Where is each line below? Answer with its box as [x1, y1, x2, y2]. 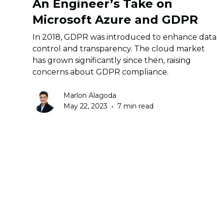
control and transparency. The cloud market [32, 44, 205, 54]
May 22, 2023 [63, 102, 108, 111]
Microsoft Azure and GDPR [32, 13, 199, 27]
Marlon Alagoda [63, 91, 117, 100]
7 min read [117, 102, 154, 111]
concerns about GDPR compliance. [32, 67, 169, 77]
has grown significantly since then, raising [32, 56, 191, 65]
